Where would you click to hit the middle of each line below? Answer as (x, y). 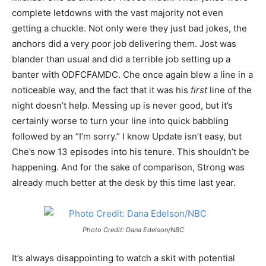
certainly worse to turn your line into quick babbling (120, 121)
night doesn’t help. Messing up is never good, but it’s (122, 105)
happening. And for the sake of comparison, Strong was (128, 167)
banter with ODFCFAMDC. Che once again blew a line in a (132, 75)
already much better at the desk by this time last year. (124, 183)
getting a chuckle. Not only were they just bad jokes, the (129, 28)
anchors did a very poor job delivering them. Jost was (124, 44)
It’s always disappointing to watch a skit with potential (123, 258)
